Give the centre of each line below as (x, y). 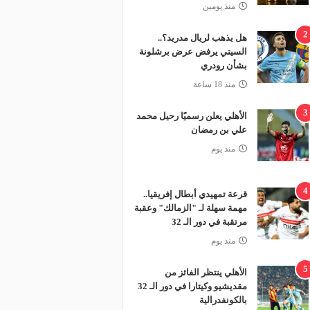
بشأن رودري (224, 65)
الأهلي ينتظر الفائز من (206, 272)
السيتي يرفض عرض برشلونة (193, 52)
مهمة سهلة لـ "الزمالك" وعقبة (190, 208)
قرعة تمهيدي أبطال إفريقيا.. (195, 194)
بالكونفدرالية (223, 300)
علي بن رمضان (219, 130)
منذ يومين (219, 6)
